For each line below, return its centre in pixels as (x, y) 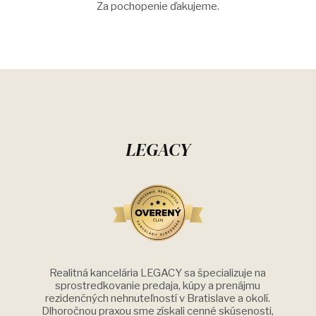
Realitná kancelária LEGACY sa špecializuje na (158, 273)
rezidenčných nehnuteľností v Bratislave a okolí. (158, 298)
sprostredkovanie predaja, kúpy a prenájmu (158, 286)
